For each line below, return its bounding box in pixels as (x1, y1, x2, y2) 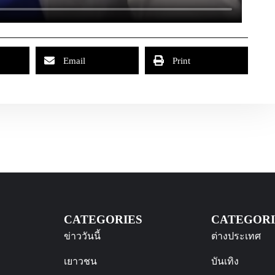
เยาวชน (64, 256, 97, 267)
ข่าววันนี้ (64, 231, 101, 242)
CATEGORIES (64, 213, 142, 227)
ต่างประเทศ (211, 231, 261, 242)
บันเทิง (211, 256, 239, 267)
